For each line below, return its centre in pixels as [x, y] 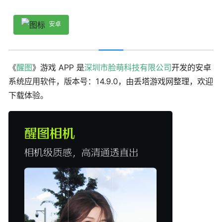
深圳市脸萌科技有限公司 [128, 67]
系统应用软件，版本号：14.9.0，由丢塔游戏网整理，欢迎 [111, 81]
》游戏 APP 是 [58, 67]
